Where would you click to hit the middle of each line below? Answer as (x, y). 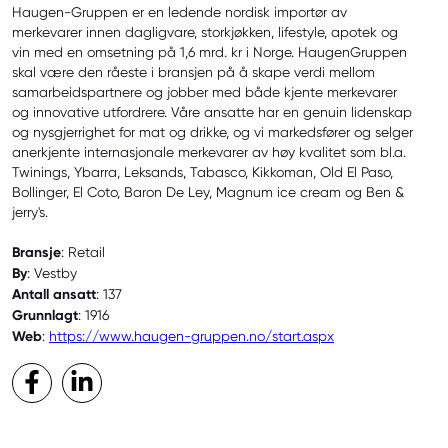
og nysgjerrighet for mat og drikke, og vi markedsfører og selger (212, 132)
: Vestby (52, 273)
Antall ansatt (54, 295)
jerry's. (30, 212)
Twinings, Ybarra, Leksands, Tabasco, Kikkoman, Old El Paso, (202, 172)
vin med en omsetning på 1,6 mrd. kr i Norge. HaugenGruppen (209, 52)
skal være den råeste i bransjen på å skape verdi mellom (193, 72)
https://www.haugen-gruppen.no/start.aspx (191, 336)
